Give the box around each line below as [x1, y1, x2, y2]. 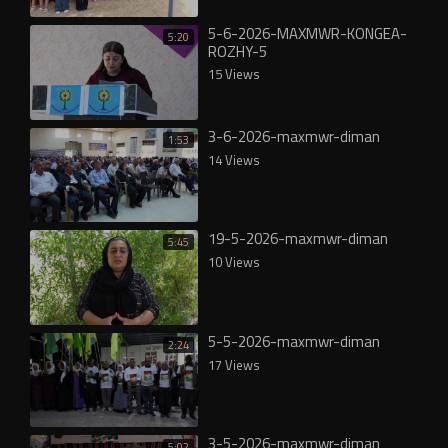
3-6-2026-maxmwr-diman [208, 121, 380, 151]
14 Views [208, 147, 260, 172]
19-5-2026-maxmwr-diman [208, 224, 388, 253]
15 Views [208, 62, 260, 86]
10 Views [208, 250, 260, 274]
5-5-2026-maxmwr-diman [208, 326, 380, 356]
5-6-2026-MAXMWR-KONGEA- [208, 19, 407, 48]
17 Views [208, 352, 260, 377]
